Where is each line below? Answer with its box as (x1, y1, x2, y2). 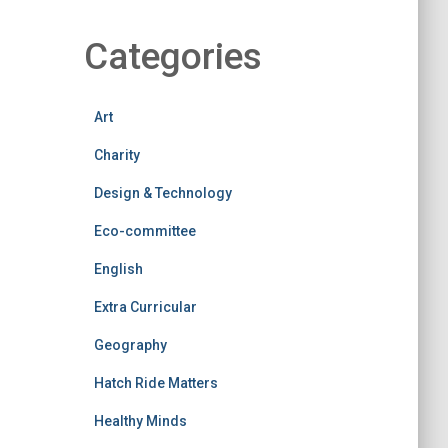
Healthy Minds (93, 412, 187, 429)
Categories (83, 34, 262, 78)
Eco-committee (93, 222, 196, 239)
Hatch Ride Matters (93, 374, 218, 391)
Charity (93, 146, 140, 163)
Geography (93, 336, 167, 353)
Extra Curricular (93, 298, 197, 315)
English (93, 260, 143, 277)
